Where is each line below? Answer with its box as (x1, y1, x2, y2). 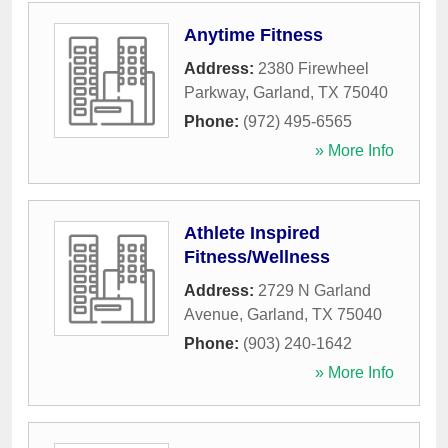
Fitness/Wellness (184, 247, 330, 267)
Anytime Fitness (184, 25, 323, 45)
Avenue (184, 306, 239, 323)
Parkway (184, 84, 245, 101)
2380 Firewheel (258, 60, 369, 77)
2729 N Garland (258, 282, 371, 299)
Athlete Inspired (184, 223, 320, 243)
